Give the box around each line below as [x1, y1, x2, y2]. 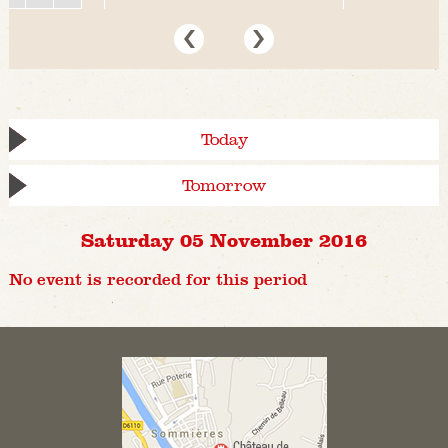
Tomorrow [182, 176, 266, 196]
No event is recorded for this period [8, 270, 307, 290]
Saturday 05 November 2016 [81, 228, 367, 251]
